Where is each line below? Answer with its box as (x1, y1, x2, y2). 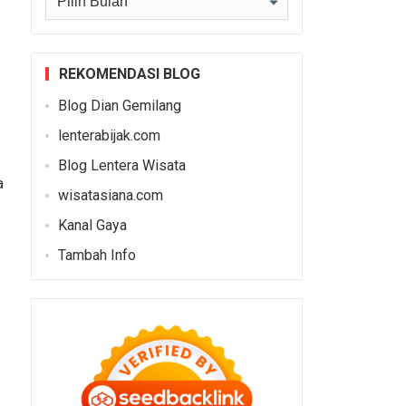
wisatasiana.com (57, 186, 163, 204)
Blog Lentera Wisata (57, 156, 186, 174)
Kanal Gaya (57, 216, 127, 234)
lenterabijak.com (57, 126, 160, 144)
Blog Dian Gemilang (57, 96, 181, 114)
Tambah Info (57, 246, 136, 264)
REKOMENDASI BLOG (58, 64, 200, 82)
